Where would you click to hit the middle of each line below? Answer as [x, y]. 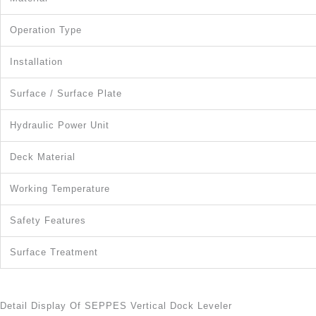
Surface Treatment [54, 252]
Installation [36, 61]
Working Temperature [60, 188]
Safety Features [48, 220]
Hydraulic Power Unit [60, 125]
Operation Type [46, 30]
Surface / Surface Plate [66, 93]
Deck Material [43, 157]
